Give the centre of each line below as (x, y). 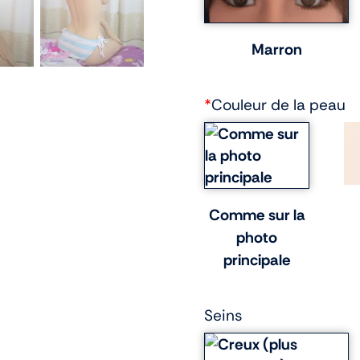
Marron (276, 49)
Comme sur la (257, 215)
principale (257, 260)
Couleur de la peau (278, 105)
